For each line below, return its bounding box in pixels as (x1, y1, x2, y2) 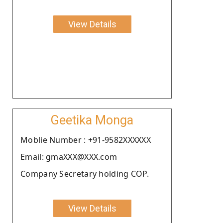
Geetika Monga (51, 112, 133, 127)
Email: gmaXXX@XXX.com (20, 151, 117, 162)
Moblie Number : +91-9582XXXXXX (20, 134, 151, 145)
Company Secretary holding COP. (20, 168, 149, 179)
